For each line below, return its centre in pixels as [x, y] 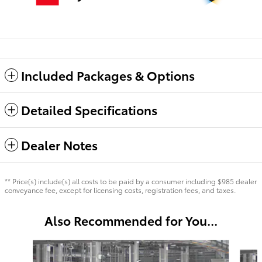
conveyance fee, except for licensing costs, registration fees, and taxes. [120, 189]
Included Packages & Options [108, 75]
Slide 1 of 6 [25, 245]
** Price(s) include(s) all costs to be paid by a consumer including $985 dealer [131, 181]
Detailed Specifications [89, 109]
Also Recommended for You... [131, 220]
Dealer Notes [59, 144]
